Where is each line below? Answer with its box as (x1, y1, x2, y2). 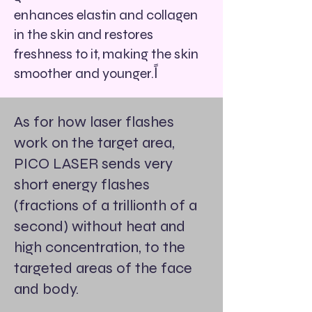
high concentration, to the (14, 238, 185, 256)
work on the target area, (14, 134, 175, 152)
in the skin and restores (14, 26, 153, 43)
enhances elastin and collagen (14, 6, 198, 24)
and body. (14, 280, 79, 298)
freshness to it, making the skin (14, 45, 198, 63)
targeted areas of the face (14, 259, 192, 277)
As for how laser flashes (14, 113, 174, 131)
